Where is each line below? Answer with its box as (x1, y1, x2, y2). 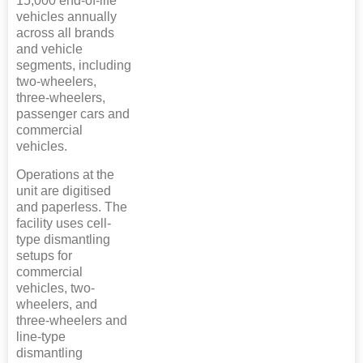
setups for (16, 249, 72, 263)
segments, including (16, 58, 131, 73)
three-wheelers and (16, 314, 127, 328)
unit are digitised (16, 184, 111, 199)
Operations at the (16, 168, 114, 182)
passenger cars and (16, 107, 130, 122)
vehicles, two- (16, 281, 95, 296)
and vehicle (16, 42, 83, 57)
